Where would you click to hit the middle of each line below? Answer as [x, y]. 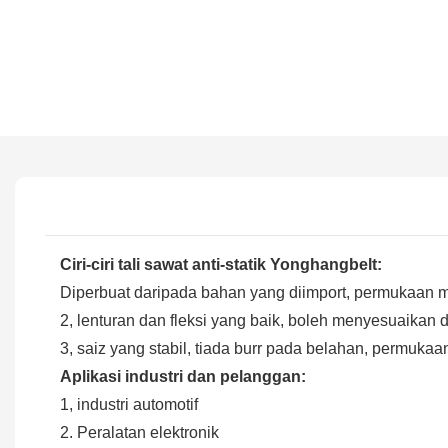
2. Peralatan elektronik [139, 432]
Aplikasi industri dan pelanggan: [183, 376]
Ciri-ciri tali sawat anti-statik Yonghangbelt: [221, 264]
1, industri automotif [129, 404]
